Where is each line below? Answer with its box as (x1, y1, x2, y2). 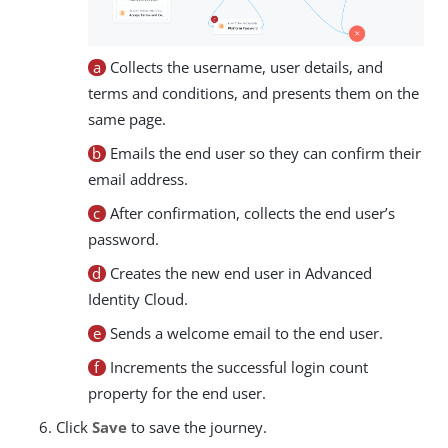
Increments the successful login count (105, 356, 368, 377)
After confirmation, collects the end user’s (105, 202, 395, 223)
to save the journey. (127, 416, 267, 437)
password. (88, 228, 159, 249)
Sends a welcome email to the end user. (105, 322, 383, 343)
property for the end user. (88, 382, 266, 403)
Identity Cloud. (88, 288, 188, 309)
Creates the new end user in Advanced (105, 262, 372, 283)
